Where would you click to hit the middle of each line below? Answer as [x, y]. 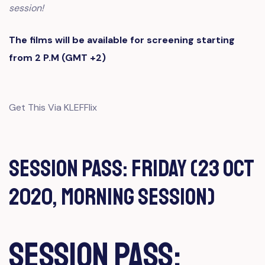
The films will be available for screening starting [122, 40]
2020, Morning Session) [112, 197]
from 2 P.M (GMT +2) [57, 58]
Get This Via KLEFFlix [53, 107]
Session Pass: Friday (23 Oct [132, 169]
